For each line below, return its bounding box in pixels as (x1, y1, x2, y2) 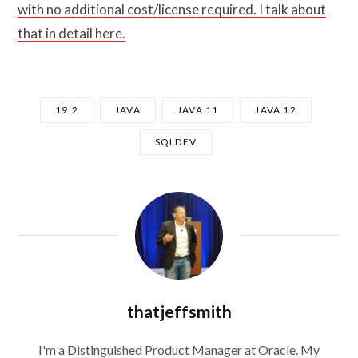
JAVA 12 (255, 104, 296, 117)
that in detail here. (18, 25, 125, 42)
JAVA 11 (177, 104, 219, 117)
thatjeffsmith (126, 301, 232, 322)
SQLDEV (154, 136, 197, 149)
